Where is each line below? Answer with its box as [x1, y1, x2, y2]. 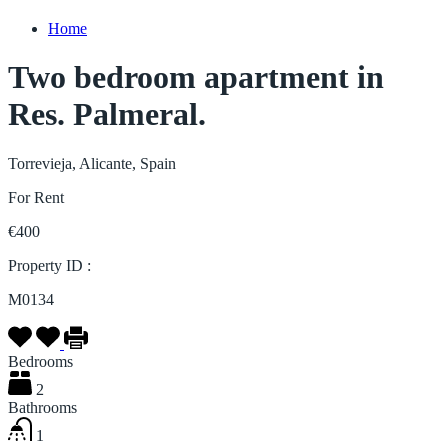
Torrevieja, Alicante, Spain [8, 154, 176, 172]
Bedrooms [8, 352, 73, 370]
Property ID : [8, 256, 95, 274]
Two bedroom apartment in [8, 59, 384, 96]
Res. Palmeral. [8, 96, 206, 133]
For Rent [8, 188, 64, 206]
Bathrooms [8, 398, 77, 416]
